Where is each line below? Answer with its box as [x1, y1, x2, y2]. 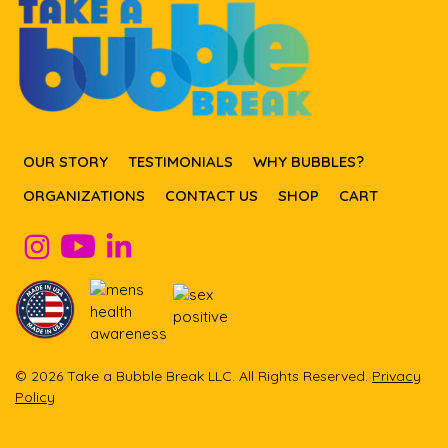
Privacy [372, 367, 421, 386]
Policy [15, 388, 55, 407]
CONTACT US [165, 186, 258, 206]
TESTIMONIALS [128, 151, 233, 171]
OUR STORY [23, 151, 108, 171]
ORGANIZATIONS [23, 186, 145, 206]
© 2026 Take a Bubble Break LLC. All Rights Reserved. [15, 367, 372, 386]
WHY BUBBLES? [253, 151, 364, 171]
